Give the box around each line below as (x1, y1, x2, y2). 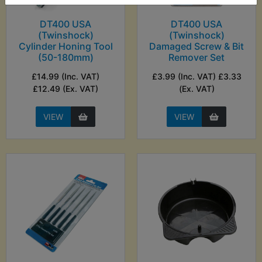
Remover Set (168, 51, 225, 64)
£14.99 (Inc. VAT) (32, 71, 99, 82)
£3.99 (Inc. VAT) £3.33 (151, 71, 242, 82)
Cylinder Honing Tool (18, 40, 113, 53)
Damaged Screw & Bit (149, 40, 244, 53)
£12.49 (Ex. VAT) (33, 84, 98, 94)
